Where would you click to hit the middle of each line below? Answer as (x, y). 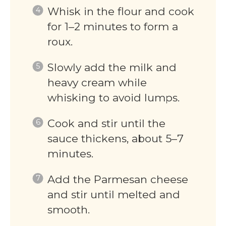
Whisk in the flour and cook (121, 11)
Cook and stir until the (106, 123)
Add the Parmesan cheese (118, 179)
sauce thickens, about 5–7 (115, 138)
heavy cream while (97, 82)
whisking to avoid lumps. (113, 97)
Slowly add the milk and (112, 67)
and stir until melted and (114, 194)
